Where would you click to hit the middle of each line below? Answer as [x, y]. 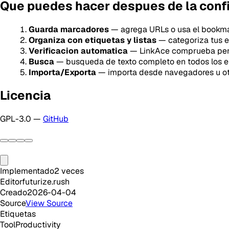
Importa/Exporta [62, 72]
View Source [49, 203]
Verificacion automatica [78, 51]
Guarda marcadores [69, 29]
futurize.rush [46, 182]
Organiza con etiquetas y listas [93, 40]
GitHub [56, 119]
